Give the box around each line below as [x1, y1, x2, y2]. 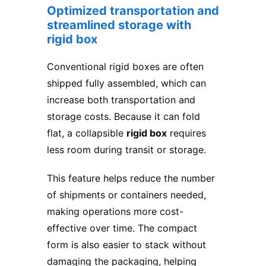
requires [167, 127, 206, 140]
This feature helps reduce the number [47, 172, 215, 185]
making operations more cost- [47, 205, 183, 218]
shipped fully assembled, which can [47, 77, 206, 90]
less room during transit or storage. [47, 144, 206, 156]
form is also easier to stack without [47, 239, 206, 251]
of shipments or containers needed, [47, 189, 206, 201]
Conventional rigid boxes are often [47, 61, 204, 73]
